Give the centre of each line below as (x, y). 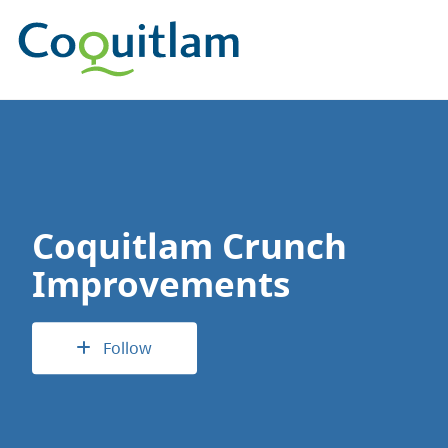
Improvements (160, 283)
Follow (128, 348)
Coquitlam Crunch (189, 245)
